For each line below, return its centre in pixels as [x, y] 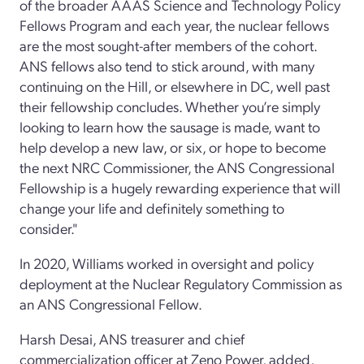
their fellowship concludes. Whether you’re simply [170, 106]
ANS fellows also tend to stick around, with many [167, 65]
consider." [49, 227]
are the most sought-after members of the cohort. [168, 45]
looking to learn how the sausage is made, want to [170, 126]
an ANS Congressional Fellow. [111, 303]
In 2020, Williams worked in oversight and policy [167, 262]
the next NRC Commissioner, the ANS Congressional [177, 167]
